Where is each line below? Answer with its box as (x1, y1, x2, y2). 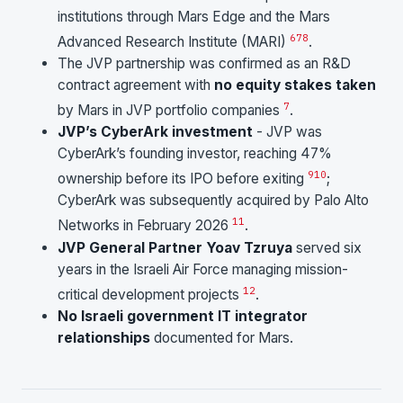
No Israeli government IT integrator (58, 307, 308, 325)
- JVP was (253, 123, 322, 141)
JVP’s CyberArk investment (58, 123, 253, 141)
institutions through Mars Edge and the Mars (58, 7, 330, 25)
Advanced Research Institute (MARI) (58, 33, 290, 51)
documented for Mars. (150, 328, 293, 346)
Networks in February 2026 (58, 217, 232, 235)
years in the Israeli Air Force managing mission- (58, 260, 348, 278)
